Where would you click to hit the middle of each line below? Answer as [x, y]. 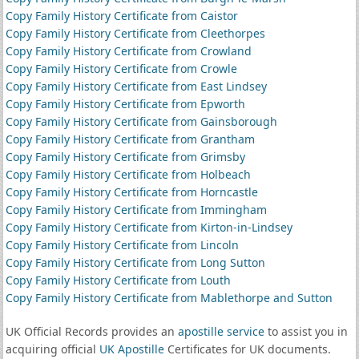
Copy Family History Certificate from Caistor [121, 16]
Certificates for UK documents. [247, 349]
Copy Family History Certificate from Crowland [128, 51]
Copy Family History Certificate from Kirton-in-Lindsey [149, 227]
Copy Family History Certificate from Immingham [136, 210]
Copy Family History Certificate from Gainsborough [141, 121]
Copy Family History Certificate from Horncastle [131, 192]
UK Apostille [131, 349]
